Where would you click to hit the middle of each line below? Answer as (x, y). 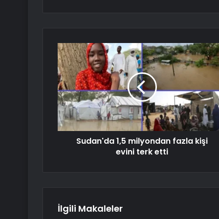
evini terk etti (142, 152)
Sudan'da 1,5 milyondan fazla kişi (142, 141)
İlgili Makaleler (90, 209)
